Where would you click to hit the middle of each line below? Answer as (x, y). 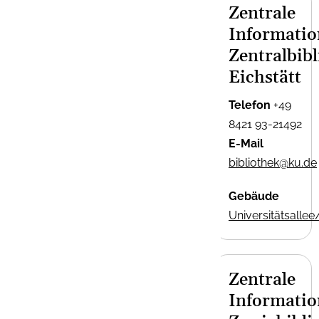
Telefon (250, 105)
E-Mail (246, 143)
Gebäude (254, 196)
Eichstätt (265, 77)
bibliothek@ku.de (273, 162)
